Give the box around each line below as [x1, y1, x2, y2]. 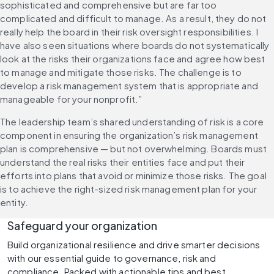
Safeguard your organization [7, 218, 157, 233]
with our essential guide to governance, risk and [7, 252, 216, 264]
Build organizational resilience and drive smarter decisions [7, 239, 261, 251]
